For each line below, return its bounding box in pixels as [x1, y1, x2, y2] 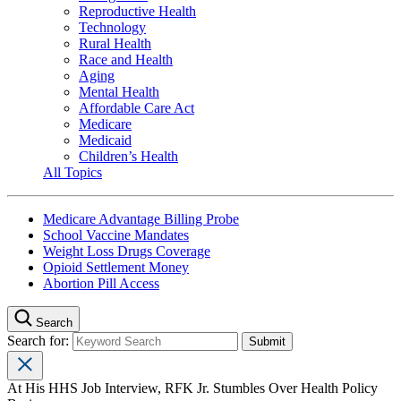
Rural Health [79, 35, 151, 51]
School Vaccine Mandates [43, 226, 189, 243]
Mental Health [79, 83, 159, 99]
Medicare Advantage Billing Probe [43, 210, 239, 226]
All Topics [43, 164, 102, 180]
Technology [79, 19, 146, 35]
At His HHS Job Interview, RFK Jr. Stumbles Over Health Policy [7, 380, 378, 396]
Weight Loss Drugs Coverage [43, 243, 210, 259]
